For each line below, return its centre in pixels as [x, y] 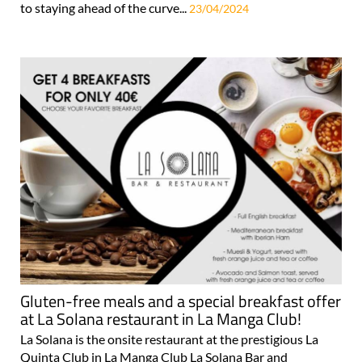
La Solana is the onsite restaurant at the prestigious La [169, 339]
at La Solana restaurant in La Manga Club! [161, 318]
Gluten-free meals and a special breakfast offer [181, 301]
